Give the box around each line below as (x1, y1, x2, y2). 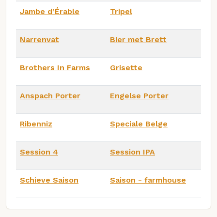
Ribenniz (20, 119, 52, 128)
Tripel (110, 6, 132, 16)
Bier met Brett (110, 34, 167, 44)
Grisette (110, 62, 142, 72)
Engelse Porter (110, 91, 169, 100)
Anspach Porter (20, 91, 80, 100)
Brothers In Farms (20, 62, 90, 72)
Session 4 (20, 147, 58, 156)
